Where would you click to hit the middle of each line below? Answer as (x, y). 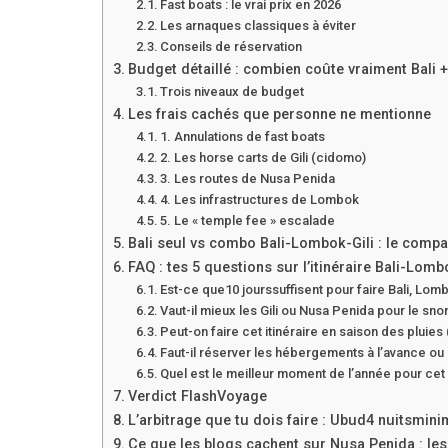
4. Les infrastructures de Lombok (260, 199)
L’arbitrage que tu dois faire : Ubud (246, 420)
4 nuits (388, 420)
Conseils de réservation (231, 46)
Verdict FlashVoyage (197, 396)
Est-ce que (193, 289)
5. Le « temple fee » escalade (248, 220)
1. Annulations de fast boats (243, 136)
